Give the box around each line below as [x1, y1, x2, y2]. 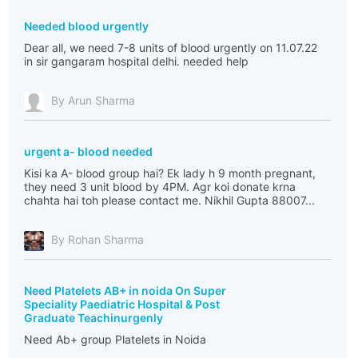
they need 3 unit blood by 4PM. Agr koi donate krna [24, 180, 296, 193]
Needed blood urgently [24, 19, 149, 33]
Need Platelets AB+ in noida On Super [24, 284, 226, 297]
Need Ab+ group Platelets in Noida [24, 332, 206, 346]
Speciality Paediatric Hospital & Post [24, 297, 220, 311]
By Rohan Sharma [51, 233, 144, 247]
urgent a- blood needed [24, 145, 153, 158]
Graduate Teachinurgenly [24, 311, 163, 324]
